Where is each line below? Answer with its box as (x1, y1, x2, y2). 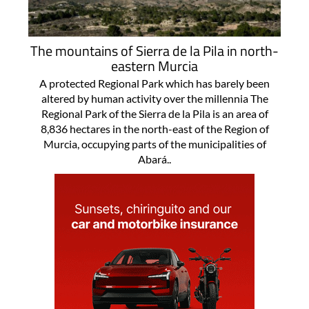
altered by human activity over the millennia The (41, 92, 268, 106)
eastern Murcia (111, 55, 198, 77)
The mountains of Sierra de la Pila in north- (30, 40, 279, 62)
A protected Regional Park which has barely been (39, 77, 270, 90)
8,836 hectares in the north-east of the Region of (40, 122, 269, 136)
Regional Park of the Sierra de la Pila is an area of (41, 107, 268, 121)
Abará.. (138, 152, 171, 166)
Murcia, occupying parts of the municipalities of (43, 137, 266, 151)
